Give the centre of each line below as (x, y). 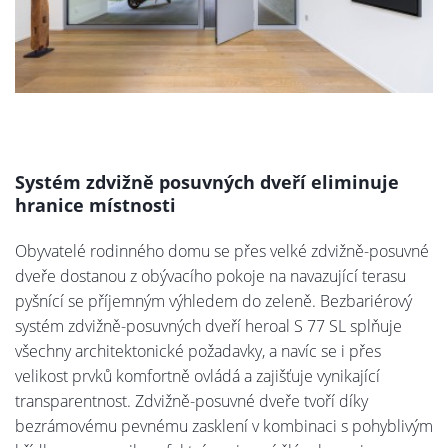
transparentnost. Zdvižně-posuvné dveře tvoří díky (191, 400)
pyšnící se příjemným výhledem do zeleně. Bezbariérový (213, 300)
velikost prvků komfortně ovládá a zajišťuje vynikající (197, 375)
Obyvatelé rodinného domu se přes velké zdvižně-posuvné (222, 250)
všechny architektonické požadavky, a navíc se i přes (198, 350)
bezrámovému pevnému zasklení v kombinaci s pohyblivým (224, 425)
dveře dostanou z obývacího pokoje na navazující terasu (210, 275)
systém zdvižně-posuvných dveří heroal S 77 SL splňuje (208, 325)
